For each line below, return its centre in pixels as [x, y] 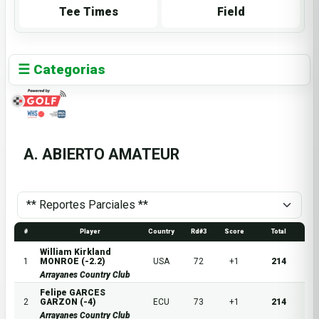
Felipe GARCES [73, 293]
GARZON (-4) [68, 302]
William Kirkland [75, 252]
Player [90, 232]
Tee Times [88, 12]
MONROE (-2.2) [73, 262]
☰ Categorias [62, 70]
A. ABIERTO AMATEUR [101, 155]
